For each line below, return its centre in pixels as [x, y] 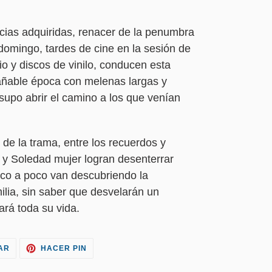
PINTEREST [109, 261]
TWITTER [27, 261]
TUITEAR [27, 246]
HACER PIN [64, 248]
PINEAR [102, 246]
